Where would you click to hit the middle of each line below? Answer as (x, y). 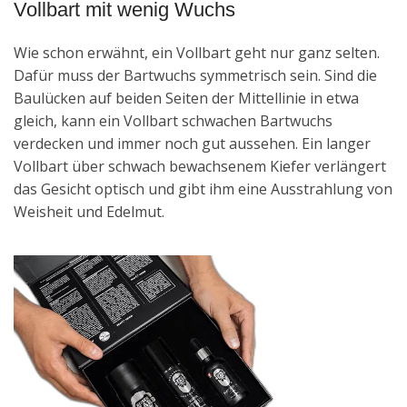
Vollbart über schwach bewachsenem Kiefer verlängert (200, 166)
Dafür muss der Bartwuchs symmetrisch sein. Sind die (195, 75)
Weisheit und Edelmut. (89, 211)
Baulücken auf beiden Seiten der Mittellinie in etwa (186, 98)
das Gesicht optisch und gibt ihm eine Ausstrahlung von (203, 189)
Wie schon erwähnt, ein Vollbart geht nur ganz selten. (197, 52)
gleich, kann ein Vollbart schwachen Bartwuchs (173, 120)
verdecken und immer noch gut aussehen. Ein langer (192, 143)
